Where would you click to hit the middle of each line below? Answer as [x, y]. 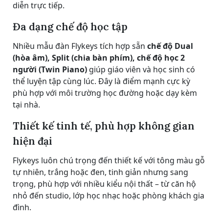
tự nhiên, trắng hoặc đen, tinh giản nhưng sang [100, 172]
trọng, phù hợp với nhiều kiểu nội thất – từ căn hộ [104, 184]
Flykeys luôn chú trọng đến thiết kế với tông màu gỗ [109, 160]
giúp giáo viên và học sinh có [141, 69]
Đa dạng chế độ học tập [70, 26]
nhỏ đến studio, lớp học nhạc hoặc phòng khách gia [109, 195]
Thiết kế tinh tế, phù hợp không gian [104, 126]
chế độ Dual [170, 46]
